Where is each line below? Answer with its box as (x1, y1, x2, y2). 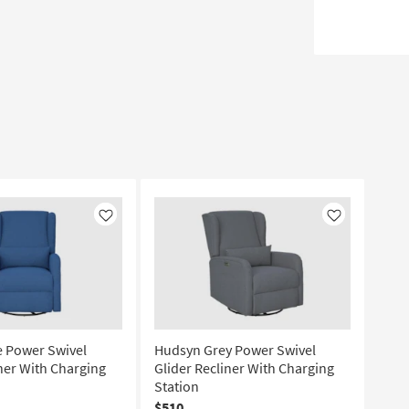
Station (154, 377, 199, 395)
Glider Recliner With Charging (154, 359, 334, 377)
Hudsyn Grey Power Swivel (154, 341, 316, 359)
